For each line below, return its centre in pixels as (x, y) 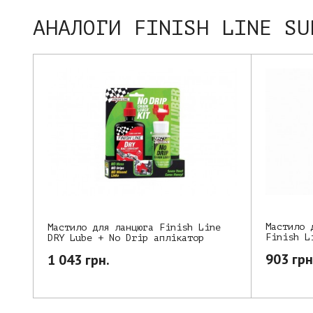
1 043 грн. (79, 260)
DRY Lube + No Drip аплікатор (126, 238)
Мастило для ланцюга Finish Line (134, 227)
